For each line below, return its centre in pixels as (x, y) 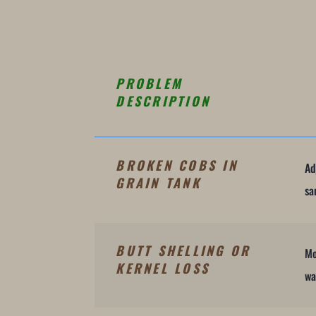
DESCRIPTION (163, 101)
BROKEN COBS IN (177, 165)
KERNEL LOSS (163, 268)
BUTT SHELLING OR (183, 250)
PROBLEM (150, 84)
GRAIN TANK (158, 182)
